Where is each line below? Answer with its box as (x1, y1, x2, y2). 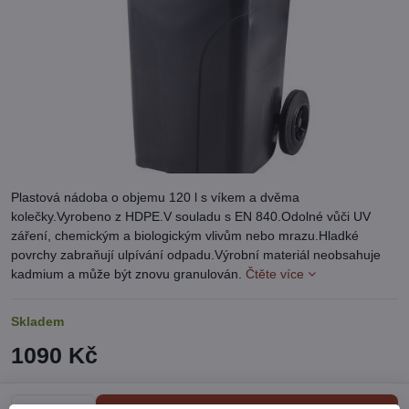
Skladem (11, 314, 64, 329)
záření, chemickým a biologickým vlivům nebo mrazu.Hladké (11, 228, 359, 243)
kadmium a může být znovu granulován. (11, 267, 246, 281)
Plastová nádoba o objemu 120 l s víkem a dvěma (11, 190, 299, 204)
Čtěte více (246, 267, 304, 281)
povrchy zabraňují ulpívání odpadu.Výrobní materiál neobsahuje (11, 247, 381, 262)
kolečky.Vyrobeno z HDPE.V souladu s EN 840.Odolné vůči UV (11, 209, 371, 224)
